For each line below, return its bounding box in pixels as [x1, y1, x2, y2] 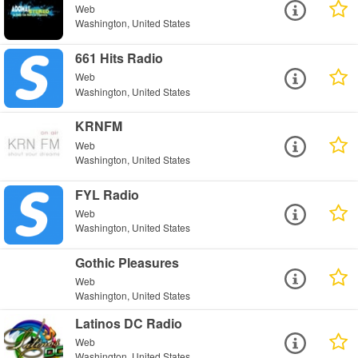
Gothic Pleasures [75, 253, 180, 272]
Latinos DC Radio [75, 313, 183, 332]
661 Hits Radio [75, 49, 164, 68]
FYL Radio [75, 185, 140, 204]
